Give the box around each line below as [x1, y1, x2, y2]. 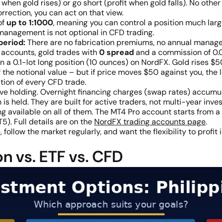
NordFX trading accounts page [94, 116, 206, 127]
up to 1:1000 [6, 17, 53, 28]
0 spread [99, 47, 134, 57]
